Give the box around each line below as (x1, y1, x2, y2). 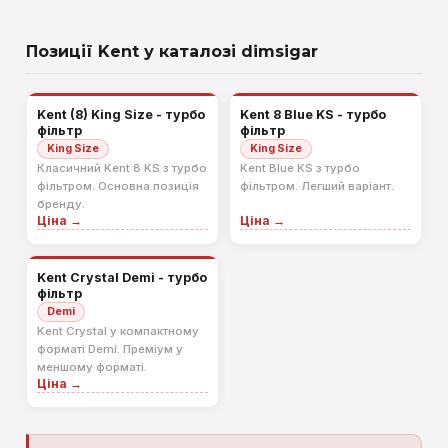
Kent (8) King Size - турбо (37, 107, 205, 123)
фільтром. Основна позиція (37, 179, 199, 194)
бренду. (37, 197, 85, 212)
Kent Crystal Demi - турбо (37, 270, 207, 286)
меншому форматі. (37, 360, 147, 375)
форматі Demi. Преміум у (37, 342, 183, 357)
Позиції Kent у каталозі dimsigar (26, 42, 318, 62)
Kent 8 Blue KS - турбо (240, 107, 386, 123)
